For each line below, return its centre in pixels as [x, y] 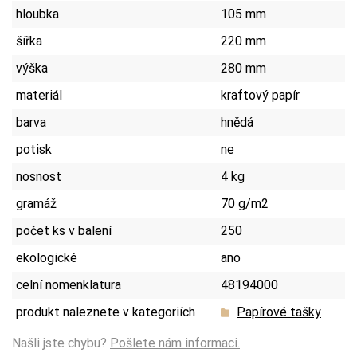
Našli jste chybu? [61, 343]
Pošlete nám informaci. [175, 343]
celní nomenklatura [69, 285]
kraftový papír [260, 96]
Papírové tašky [279, 312]
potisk [34, 150]
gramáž [36, 204]
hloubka [37, 14]
